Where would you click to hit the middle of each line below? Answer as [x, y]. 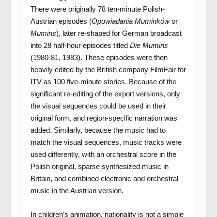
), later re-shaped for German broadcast [119, 33]
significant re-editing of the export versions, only [105, 94]
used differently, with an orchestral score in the [103, 154]
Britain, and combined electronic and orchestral [104, 178]
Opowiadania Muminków [130, 21]
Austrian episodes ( [61, 21]
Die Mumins [149, 45]
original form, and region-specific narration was [104, 118]
